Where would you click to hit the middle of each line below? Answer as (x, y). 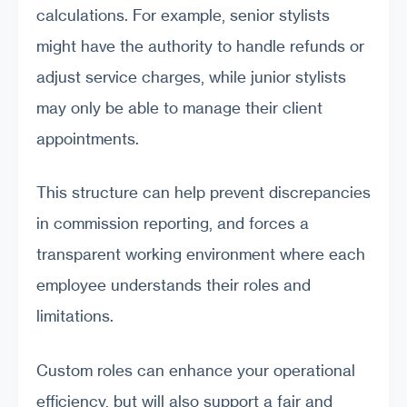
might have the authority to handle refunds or (200, 45)
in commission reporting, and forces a (173, 223)
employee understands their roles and (174, 285)
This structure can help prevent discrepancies (203, 193)
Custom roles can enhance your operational (196, 370)
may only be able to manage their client (179, 107)
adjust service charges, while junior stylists (191, 76)
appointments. (88, 138)
